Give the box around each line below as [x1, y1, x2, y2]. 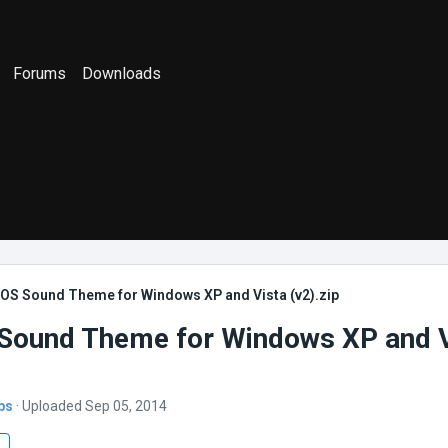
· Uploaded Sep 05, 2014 [13, 398, 167, 414]
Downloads [82, 63, 162, 83]
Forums [13, 63, 67, 83]
